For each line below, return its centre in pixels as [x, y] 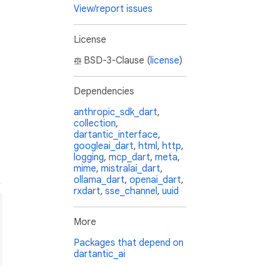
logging [89, 158]
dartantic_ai [99, 254]
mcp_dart [129, 158]
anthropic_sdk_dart [115, 113]
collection [95, 124]
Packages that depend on [129, 243]
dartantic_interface [116, 135]
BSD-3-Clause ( [117, 61]
